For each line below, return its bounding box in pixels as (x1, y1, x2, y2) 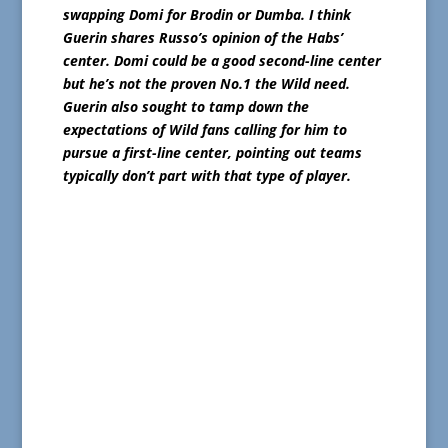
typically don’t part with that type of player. (62, 166, 351, 186)
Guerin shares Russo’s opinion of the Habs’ (62, 28, 343, 48)
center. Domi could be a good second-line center (62, 51, 381, 71)
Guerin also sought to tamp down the (62, 97, 309, 117)
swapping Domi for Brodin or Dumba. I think (62, 5, 351, 25)
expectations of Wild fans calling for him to (62, 120, 347, 140)
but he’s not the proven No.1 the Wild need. (62, 74, 350, 94)
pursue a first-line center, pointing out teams (62, 143, 362, 163)
